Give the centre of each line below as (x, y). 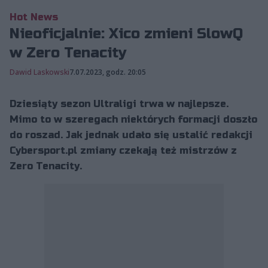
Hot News (34, 17)
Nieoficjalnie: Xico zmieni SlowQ (126, 33)
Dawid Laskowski (39, 72)
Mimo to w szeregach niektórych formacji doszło (133, 119)
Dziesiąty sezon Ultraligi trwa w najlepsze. (119, 103)
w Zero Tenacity (68, 53)
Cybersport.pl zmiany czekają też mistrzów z (123, 150)
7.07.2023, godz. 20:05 (108, 72)
